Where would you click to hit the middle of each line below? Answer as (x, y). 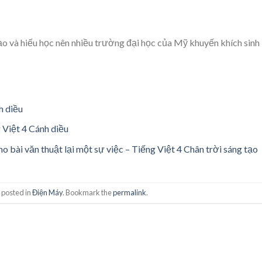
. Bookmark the (87, 192)
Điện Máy (47, 192)
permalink (129, 192)
